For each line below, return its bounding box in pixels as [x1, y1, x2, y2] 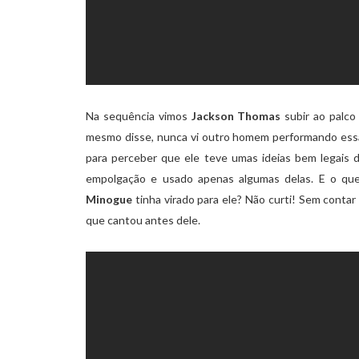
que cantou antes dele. [86, 213, 200, 228]
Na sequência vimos [86, 109, 192, 123]
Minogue [86, 192, 132, 207]
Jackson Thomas [191, 109, 281, 123]
